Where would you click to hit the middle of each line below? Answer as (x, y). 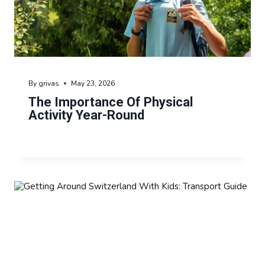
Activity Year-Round (86, 115)
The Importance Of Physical (111, 102)
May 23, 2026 (93, 84)
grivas (49, 84)
